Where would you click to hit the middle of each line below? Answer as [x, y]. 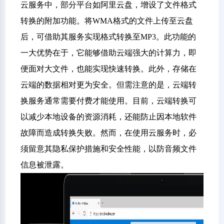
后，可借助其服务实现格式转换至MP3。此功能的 [108, 37]
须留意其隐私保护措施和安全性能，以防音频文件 [109, 149]
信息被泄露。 [45, 165]
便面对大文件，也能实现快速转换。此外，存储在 [109, 69]
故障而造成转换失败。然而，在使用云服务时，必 [109, 133]
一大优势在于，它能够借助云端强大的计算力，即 [109, 53]
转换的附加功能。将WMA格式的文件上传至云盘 [107, 21]
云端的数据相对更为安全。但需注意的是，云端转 [109, 85]
